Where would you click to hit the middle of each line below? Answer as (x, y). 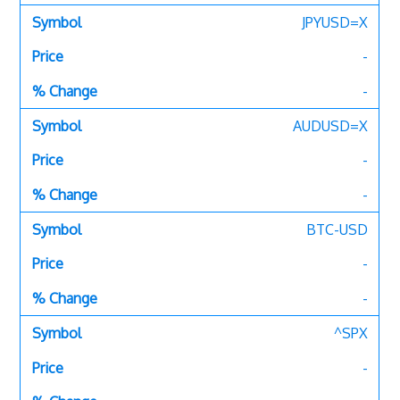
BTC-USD (337, 230)
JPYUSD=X (334, 22)
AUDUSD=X (330, 125)
